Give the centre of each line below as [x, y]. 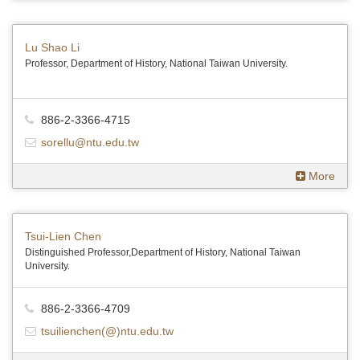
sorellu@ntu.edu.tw [90, 142]
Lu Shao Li [52, 47]
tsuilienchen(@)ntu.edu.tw [107, 331]
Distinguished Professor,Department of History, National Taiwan [163, 252]
